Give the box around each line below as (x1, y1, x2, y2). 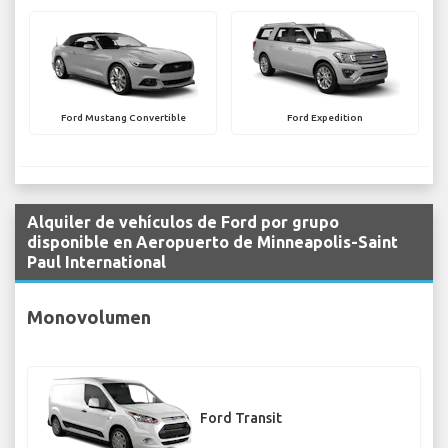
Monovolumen (27, 306, 151, 327)
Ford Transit (200, 410, 282, 427)
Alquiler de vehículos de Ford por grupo (27, 213, 339, 232)
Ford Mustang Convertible (60, 112, 186, 124)
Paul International (27, 253, 166, 272)
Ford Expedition (287, 112, 363, 124)
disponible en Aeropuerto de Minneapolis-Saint (27, 233, 398, 252)
